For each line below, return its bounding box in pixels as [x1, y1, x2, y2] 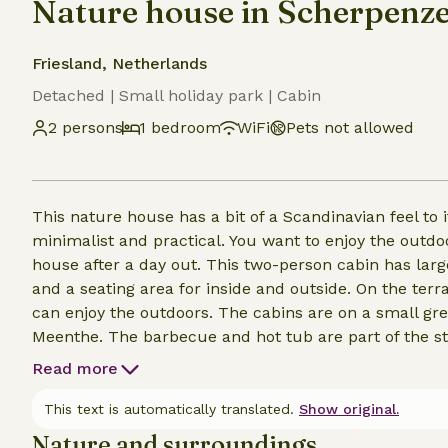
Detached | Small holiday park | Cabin [32, 86, 321, 105]
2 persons [48, 118, 123, 137]
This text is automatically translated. [44, 401, 294, 417]
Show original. [299, 401, 399, 417]
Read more [32, 359, 118, 378]
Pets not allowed [286, 118, 414, 137]
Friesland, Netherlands [32, 54, 207, 73]
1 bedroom [139, 118, 221, 137]
